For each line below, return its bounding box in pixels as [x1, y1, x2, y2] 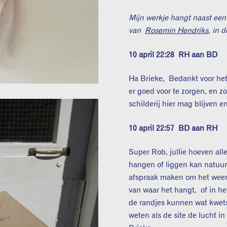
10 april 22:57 [129, 124, 179, 132]
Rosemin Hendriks [145, 27, 209, 34]
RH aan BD [178, 51, 218, 59]
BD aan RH [178, 124, 218, 132]
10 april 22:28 [129, 51, 179, 59]
